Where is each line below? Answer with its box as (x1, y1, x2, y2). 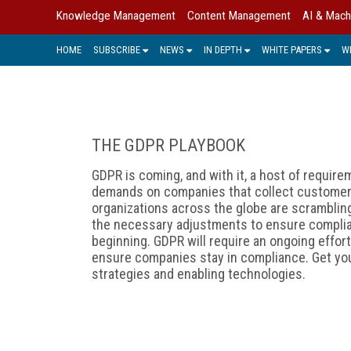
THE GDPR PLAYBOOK (92, 135, 245, 155)
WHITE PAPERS (262, 43, 322, 56)
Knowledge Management (56, 9, 175, 23)
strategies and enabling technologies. (92, 265, 306, 282)
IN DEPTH (204, 43, 242, 56)
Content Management (187, 9, 291, 23)
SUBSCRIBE (93, 43, 140, 56)
